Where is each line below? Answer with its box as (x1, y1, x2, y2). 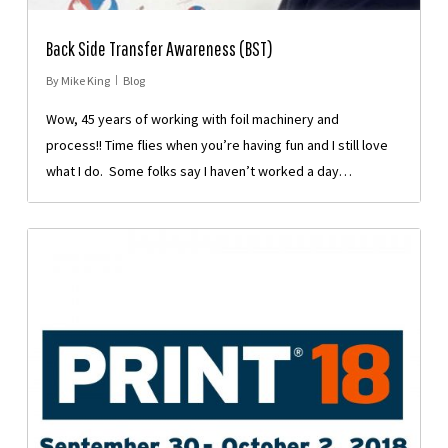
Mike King (60, 72, 110, 88)
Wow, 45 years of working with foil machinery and (45, 109, 339, 128)
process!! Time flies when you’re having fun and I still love (45, 135, 388, 154)
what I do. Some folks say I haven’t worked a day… (45, 161, 352, 180)
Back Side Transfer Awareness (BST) (45, 36, 273, 60)
